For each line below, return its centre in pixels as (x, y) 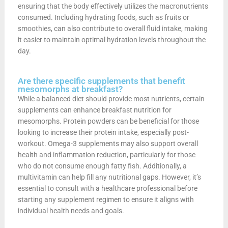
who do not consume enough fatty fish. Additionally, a (102, 166)
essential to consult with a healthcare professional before (107, 188)
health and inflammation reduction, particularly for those (106, 154)
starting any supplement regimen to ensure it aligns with (106, 199)
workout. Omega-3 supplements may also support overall (108, 143)
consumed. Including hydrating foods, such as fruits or (103, 17)
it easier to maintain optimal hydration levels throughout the (111, 39)
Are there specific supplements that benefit (101, 81)
